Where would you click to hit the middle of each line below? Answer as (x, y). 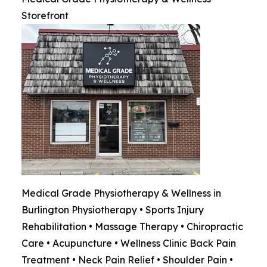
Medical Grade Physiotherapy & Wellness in (121, 193)
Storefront (45, 15)
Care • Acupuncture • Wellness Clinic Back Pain (129, 243)
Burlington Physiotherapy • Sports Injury (113, 210)
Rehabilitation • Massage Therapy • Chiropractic (132, 226)
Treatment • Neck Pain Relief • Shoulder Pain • (127, 260)
